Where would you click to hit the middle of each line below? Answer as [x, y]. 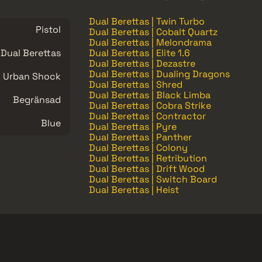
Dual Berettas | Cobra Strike [150, 105]
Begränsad [37, 99]
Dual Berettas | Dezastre [142, 63]
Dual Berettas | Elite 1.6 [139, 53]
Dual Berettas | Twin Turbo [147, 21]
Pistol [48, 29]
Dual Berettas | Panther [140, 137]
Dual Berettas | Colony [138, 147]
